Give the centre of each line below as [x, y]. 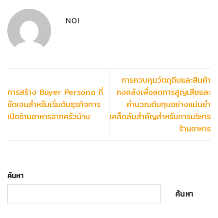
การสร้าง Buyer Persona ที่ [55, 92]
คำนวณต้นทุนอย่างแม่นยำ [169, 105]
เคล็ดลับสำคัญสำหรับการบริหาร [160, 117]
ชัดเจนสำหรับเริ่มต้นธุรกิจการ [54, 105]
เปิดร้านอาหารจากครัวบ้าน [49, 117]
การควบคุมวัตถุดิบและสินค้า [166, 80]
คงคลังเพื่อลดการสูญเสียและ [163, 92]
